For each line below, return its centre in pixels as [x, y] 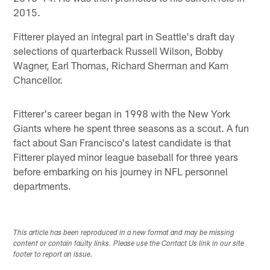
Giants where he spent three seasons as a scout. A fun [131, 127]
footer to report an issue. [53, 255]
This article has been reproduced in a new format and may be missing [124, 234]
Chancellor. [38, 79]
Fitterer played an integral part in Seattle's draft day [124, 36]
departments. [42, 185]
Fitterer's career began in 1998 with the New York [122, 113]
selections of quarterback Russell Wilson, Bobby [118, 50]
